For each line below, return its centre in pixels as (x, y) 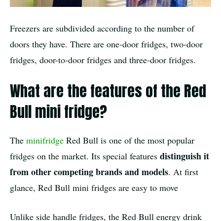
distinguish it (184, 156)
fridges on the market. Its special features (85, 156)
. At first (183, 172)
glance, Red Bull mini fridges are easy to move (94, 188)
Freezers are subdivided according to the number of (102, 28)
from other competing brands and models (89, 172)
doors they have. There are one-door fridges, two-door (106, 44)
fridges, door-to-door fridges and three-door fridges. (103, 60)
